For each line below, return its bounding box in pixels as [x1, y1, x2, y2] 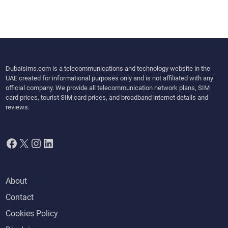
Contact [6, 192, 34, 203]
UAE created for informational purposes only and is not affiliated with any [6, 74, 214, 82]
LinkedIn [42, 135, 89, 150]
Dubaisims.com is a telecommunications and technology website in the [6, 65, 211, 73]
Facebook [5, 135, 59, 150]
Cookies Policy [6, 209, 59, 219]
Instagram [30, 135, 85, 150]
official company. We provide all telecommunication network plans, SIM [6, 84, 210, 92]
